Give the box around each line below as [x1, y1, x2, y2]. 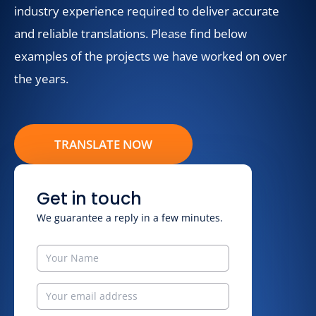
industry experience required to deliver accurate [14, 3, 279, 19]
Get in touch [37, 187, 142, 210]
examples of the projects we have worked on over [14, 48, 287, 64]
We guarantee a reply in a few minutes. [37, 211, 223, 224]
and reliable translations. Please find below [14, 25, 247, 42]
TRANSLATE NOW [54, 136, 152, 152]
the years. [14, 71, 68, 87]
